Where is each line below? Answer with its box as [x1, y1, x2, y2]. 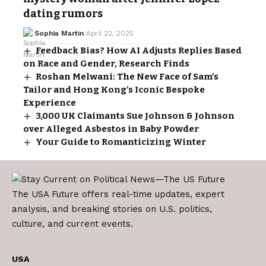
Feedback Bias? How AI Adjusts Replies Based [36, 45, 242, 56]
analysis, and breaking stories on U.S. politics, [12, 204, 212, 215]
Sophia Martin [34, 28, 84, 37]
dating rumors [23, 7, 103, 20]
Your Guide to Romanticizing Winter [36, 136, 207, 147]
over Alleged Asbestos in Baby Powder [23, 123, 199, 134]
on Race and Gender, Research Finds [23, 58, 189, 69]
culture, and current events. [12, 218, 133, 230]
